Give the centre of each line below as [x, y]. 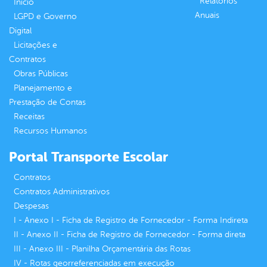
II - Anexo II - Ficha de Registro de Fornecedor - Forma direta [130, 234]
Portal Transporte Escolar [89, 157]
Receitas [29, 116]
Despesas [31, 206]
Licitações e [35, 45]
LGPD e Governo [45, 16]
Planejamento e [43, 88]
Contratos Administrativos [62, 191]
